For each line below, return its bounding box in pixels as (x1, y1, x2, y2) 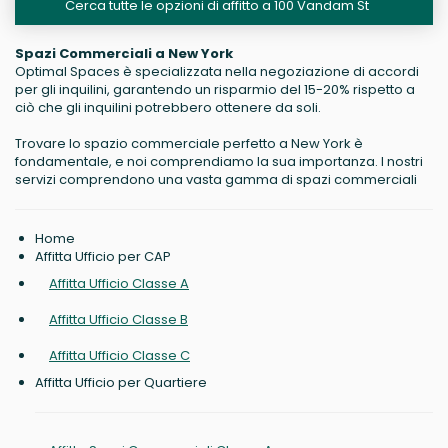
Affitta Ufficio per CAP (35, 247, 171, 267)
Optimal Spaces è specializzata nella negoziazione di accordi (15, 62, 419, 82)
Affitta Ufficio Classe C (49, 346, 190, 366)
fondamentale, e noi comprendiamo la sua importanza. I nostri (15, 152, 423, 172)
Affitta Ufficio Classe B (49, 310, 188, 330)
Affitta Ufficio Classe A (49, 274, 189, 294)
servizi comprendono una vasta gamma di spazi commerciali (15, 170, 417, 190)
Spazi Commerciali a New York (15, 44, 233, 64)
